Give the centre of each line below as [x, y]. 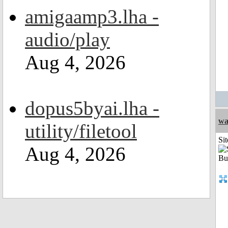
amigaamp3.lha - [92, 17]
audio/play [67, 39]
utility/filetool [81, 131]
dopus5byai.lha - [92, 108]
